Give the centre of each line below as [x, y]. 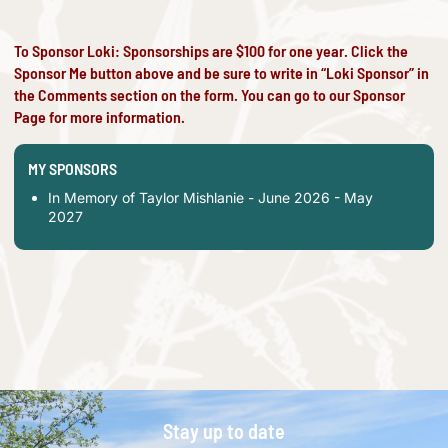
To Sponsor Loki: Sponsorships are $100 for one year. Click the [211, 50]
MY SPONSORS [72, 168]
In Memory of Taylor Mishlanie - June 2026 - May [210, 197]
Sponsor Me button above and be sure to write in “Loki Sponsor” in [221, 72]
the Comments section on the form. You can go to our [183, 94]
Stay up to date [224, 430]
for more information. [115, 116]
